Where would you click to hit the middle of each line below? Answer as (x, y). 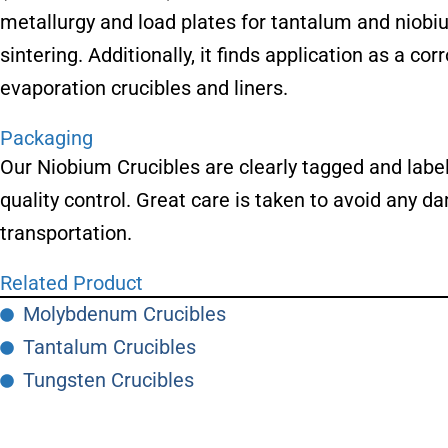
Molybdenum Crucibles (124, 314)
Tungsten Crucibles (108, 380)
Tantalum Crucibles (109, 347)
